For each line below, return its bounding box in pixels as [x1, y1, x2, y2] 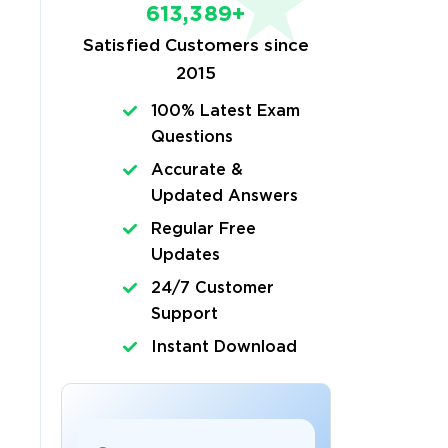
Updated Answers [150, 189, 299, 204]
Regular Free [150, 222, 257, 237]
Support [150, 307, 218, 322]
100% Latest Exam [150, 104, 301, 119]
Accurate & [150, 163, 244, 178]
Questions [150, 130, 234, 145]
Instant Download [150, 340, 298, 355]
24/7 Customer [150, 281, 275, 296]
